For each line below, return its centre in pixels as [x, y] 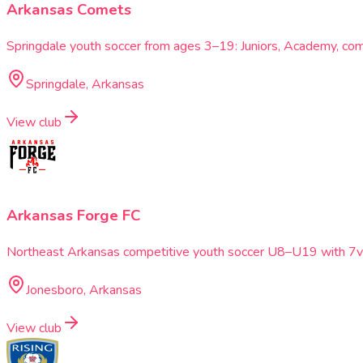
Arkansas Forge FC [74, 216]
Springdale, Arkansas [85, 84]
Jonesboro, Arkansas [84, 290]
